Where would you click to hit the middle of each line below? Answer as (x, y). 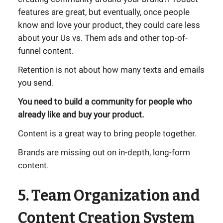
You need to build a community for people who (105, 102)
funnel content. (46, 51)
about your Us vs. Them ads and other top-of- (103, 38)
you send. (36, 83)
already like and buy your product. (81, 114)
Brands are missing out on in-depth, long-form (104, 152)
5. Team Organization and (109, 196)
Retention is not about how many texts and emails (111, 70)
